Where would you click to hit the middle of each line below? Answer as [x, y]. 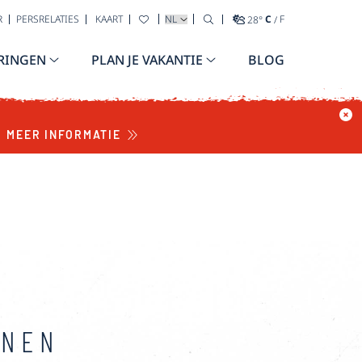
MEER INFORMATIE [64, 135]
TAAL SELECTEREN [204, 18]
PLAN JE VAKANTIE [147, 60]
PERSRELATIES [48, 19]
